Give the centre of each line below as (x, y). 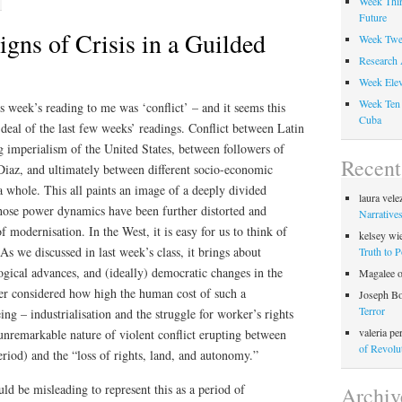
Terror (371, 310)
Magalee (376, 272)
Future (372, 17)
